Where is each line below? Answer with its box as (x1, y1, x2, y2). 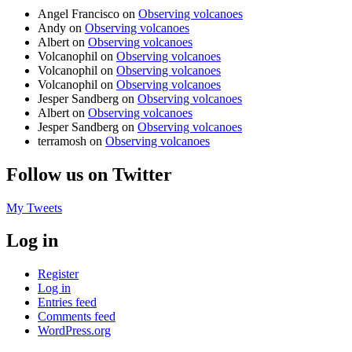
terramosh (38, 134, 86, 148)
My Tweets (6, 200, 62, 214)
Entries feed (38, 295, 97, 310)
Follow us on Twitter (6, 163, 172, 185)
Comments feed (38, 310, 115, 324)
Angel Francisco (38, 6, 119, 20)
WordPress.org (38, 324, 111, 338)
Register (38, 267, 79, 281)
